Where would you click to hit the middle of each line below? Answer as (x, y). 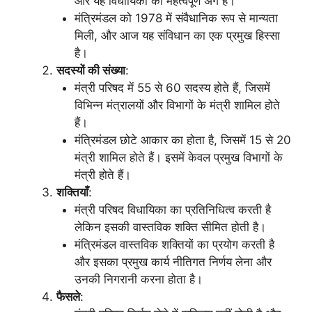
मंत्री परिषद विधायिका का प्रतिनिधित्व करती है (172, 209)
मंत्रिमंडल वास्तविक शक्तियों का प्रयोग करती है (174, 244)
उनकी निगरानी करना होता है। (138, 279)
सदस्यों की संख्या (91, 70)
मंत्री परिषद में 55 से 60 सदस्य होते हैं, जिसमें (172, 87)
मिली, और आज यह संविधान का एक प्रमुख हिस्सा (177, 35)
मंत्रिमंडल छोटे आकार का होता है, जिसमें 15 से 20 (182, 140)
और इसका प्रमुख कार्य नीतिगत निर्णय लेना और (173, 262)
